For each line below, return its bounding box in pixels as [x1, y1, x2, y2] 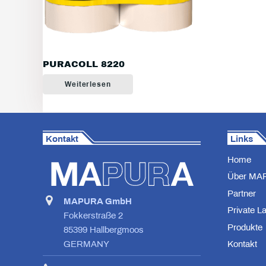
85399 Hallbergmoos [64, 225, 144, 235]
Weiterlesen [65, 80, 111, 89]
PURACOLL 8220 [43, 59, 125, 69]
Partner [227, 188, 256, 198]
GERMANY [64, 239, 109, 249]
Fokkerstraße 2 [64, 211, 123, 221]
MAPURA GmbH [64, 197, 132, 207]
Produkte [227, 222, 263, 232]
